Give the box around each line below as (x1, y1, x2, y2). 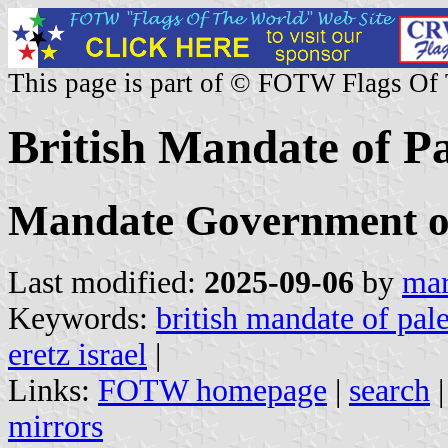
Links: (8, 372, 98, 408)
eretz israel (8, 336, 147, 372)
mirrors (8, 408, 103, 444)
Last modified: (8, 264, 204, 300)
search (349, 372, 430, 408)
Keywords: (8, 300, 156, 336)
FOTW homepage (98, 372, 327, 408)
